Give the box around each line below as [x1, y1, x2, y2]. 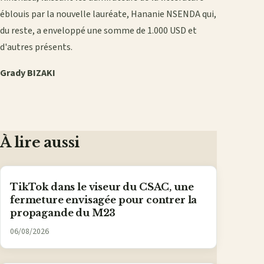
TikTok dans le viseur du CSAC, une [10, 181, 194, 193]
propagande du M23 [10, 207, 116, 219]
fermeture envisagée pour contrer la [10, 194, 197, 206]
